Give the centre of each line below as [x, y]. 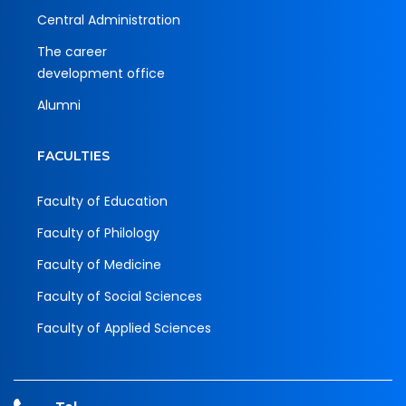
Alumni [59, 106]
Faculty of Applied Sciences [124, 329]
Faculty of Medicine [99, 265]
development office [101, 74]
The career [72, 52]
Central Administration [109, 20]
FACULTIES [73, 156]
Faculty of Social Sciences [120, 297]
